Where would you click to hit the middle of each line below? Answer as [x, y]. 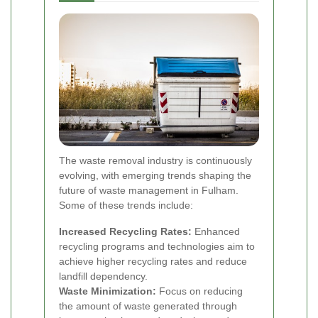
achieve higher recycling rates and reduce [153, 262]
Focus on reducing [199, 291]
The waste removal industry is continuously [155, 161]
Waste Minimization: [108, 291]
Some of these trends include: [126, 205]
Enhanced [216, 232]
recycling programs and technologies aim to [157, 247]
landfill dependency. [103, 276]
